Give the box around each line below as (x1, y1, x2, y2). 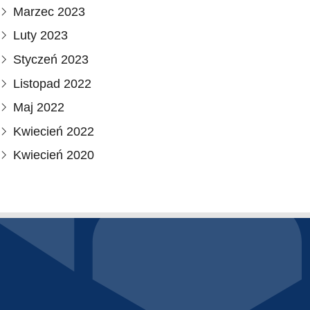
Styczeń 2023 (13, 53, 89, 67)
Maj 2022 (13, 100, 65, 115)
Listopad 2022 (13, 76, 92, 91)
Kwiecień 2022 (13, 124, 95, 138)
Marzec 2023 (13, 4, 86, 19)
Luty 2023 (13, 28, 69, 43)
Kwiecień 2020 (13, 148, 95, 163)
